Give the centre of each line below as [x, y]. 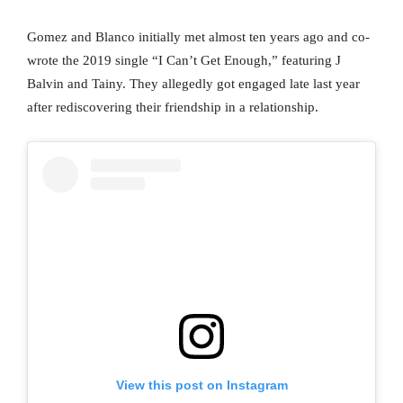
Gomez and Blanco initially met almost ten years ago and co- [198, 37]
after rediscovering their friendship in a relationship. [173, 107]
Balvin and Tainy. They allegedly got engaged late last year [193, 84]
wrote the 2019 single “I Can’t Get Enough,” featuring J [184, 61]
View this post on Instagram [201, 385]
